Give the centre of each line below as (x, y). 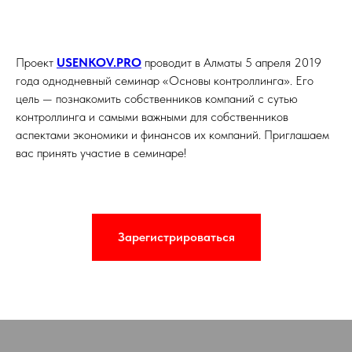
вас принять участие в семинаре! (101, 153)
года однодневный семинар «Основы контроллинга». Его (165, 81)
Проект (36, 62)
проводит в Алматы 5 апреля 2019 (231, 62)
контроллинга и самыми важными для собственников (152, 117)
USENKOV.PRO (99, 62)
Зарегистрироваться (176, 236)
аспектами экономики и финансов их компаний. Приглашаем (172, 135)
